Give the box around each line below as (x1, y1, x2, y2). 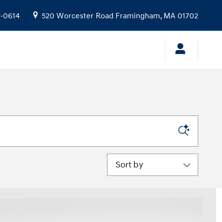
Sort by (107, 154, 136, 166)
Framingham (115, 11, 160, 21)
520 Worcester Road (42, 11, 113, 21)
